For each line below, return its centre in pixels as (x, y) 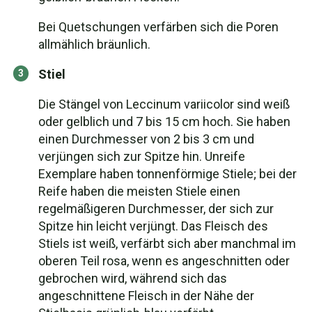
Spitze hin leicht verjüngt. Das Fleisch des (153, 226)
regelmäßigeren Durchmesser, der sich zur (156, 209)
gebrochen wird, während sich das (133, 278)
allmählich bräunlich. (94, 44)
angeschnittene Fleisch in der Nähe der (146, 296)
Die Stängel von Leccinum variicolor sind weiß (164, 104)
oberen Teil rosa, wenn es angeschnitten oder (164, 261)
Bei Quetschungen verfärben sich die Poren (158, 27)
